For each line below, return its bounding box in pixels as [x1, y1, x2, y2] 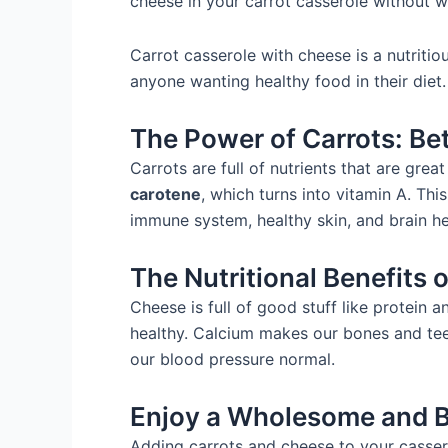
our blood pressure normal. [130, 349, 335, 369]
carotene [130, 184, 201, 204]
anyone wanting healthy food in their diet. [130, 71, 446, 91]
